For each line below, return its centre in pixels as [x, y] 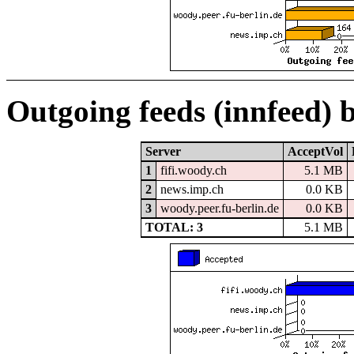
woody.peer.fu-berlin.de [219, 209]
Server [163, 152]
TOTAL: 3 [174, 228]
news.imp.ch [192, 190]
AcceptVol [315, 152]
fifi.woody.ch [193, 171]
